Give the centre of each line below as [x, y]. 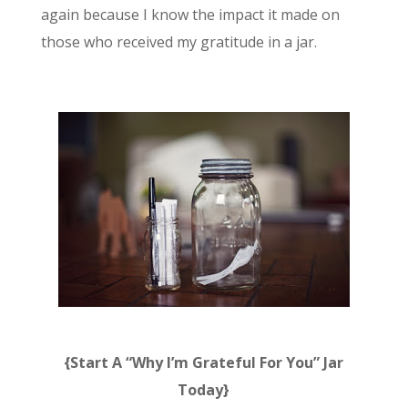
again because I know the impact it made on [190, 14]
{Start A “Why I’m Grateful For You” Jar [204, 362]
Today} [204, 389]
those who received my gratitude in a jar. [178, 41]
